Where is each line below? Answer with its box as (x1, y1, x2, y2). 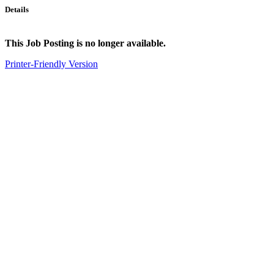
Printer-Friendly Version (5, 59, 98, 70)
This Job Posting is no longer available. (5, 38, 166, 49)
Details (5, 5, 29, 14)
